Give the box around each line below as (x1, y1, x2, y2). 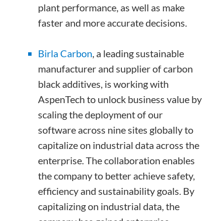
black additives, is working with (38, 78, 169, 90)
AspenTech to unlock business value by (38, 93, 202, 106)
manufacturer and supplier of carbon (38, 63, 193, 75)
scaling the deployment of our (38, 109, 163, 121)
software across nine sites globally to (38, 124, 194, 136)
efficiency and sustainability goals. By (38, 185, 195, 197)
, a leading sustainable (92, 47, 184, 60)
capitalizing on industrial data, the (38, 200, 180, 213)
